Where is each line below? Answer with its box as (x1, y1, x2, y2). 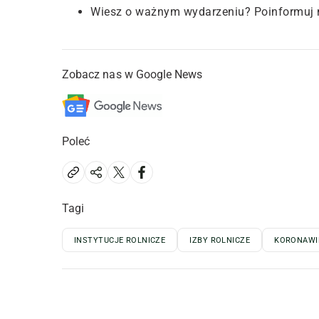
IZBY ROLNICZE (189, 236, 251, 246)
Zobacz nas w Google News (62, 68, 203, 82)
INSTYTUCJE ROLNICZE (74, 236, 166, 246)
